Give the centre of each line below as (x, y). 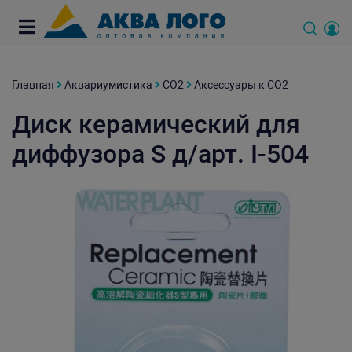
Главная (33, 85)
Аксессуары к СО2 (241, 85)
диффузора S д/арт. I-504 (160, 154)
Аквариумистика (108, 85)
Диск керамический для (156, 124)
